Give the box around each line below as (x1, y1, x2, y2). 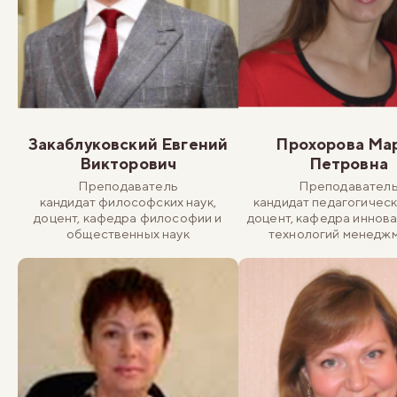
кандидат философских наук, (39, 194, 216, 210)
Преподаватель (77, 178, 178, 194)
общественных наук (66, 226, 190, 242)
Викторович (79, 154, 177, 174)
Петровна (308, 154, 388, 174)
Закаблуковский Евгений (27, 135, 229, 154)
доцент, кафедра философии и (34, 210, 222, 226)
